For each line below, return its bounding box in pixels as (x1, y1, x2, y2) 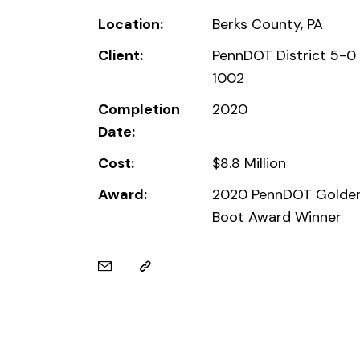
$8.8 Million (212, 153, 287, 174)
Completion (98, 100, 180, 120)
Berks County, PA (212, 14, 324, 35)
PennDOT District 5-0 (212, 46, 357, 66)
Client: (98, 46, 143, 66)
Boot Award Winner (212, 207, 342, 227)
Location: (98, 14, 163, 35)
